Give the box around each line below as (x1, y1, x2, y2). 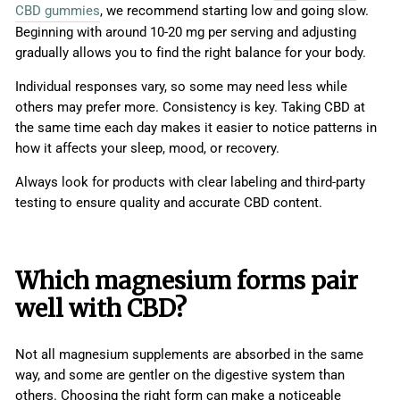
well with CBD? (15, 294, 187, 324)
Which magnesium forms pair (15, 266, 358, 296)
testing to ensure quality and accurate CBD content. (15, 195, 322, 212)
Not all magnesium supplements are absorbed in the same (15, 346, 363, 363)
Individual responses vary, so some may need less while (15, 79, 347, 96)
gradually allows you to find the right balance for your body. (15, 45, 366, 62)
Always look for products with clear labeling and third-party (15, 174, 365, 191)
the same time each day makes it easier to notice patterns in (15, 120, 377, 137)
